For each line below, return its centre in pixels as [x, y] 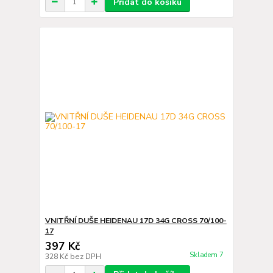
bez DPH [85, 257]
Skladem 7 [207, 255]
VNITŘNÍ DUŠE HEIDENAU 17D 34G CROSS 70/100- [136, 221]
